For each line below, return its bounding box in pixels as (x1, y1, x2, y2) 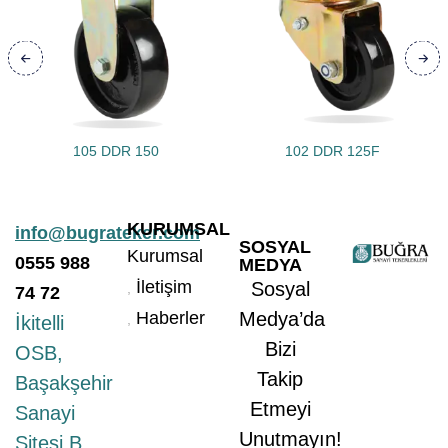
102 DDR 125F (284, 143, 380, 159)
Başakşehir (15, 372, 113, 394)
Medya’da (239, 308, 325, 330)
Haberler (136, 308, 205, 328)
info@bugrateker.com (15, 223, 200, 243)
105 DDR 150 (73, 143, 159, 159)
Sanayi (15, 402, 75, 424)
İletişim (136, 277, 192, 297)
